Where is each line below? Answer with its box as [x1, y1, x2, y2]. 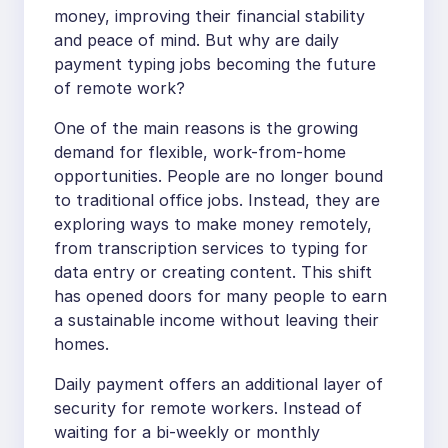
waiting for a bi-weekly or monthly [54, 422, 320, 443]
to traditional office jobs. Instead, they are [54, 190, 380, 211]
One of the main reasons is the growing [54, 118, 358, 139]
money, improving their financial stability [54, 6, 365, 27]
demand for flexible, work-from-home [54, 142, 346, 163]
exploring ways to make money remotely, [54, 214, 372, 235]
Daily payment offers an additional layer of [54, 374, 383, 395]
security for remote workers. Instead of [54, 398, 362, 419]
